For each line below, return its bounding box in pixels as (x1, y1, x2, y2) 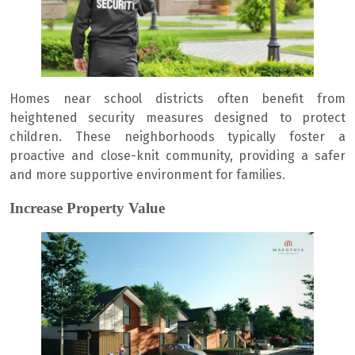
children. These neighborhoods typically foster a (10, 128, 345, 144)
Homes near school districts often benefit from (10, 90, 345, 106)
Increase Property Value (10, 199, 165, 216)
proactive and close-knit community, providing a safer (10, 147, 345, 163)
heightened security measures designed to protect (10, 109, 345, 125)
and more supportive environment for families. (10, 166, 285, 182)
